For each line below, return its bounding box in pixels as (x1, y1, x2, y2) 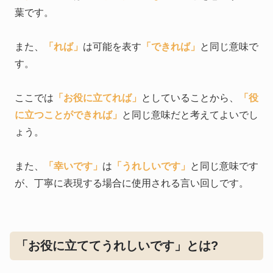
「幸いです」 (44, 161, 102, 172)
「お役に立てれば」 (54, 93, 141, 104)
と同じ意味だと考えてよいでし (122, 110, 258, 121)
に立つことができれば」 (15, 110, 122, 121)
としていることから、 (141, 93, 239, 104)
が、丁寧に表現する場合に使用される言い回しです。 (15, 178, 249, 189)
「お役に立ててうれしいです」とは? (16, 238, 218, 252)
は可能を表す (83, 41, 141, 52)
